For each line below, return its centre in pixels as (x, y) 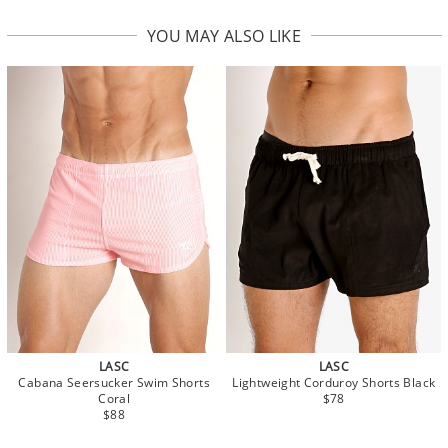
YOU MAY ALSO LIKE (224, 36)
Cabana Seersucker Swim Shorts (114, 382)
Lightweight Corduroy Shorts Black (334, 382)
